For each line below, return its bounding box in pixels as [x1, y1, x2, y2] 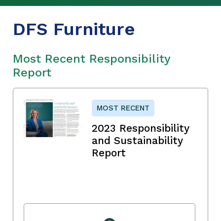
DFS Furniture [13, 18, 135, 39]
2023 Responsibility [92, 121, 189, 134]
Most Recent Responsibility [13, 51, 170, 66]
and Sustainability [92, 134, 183, 147]
